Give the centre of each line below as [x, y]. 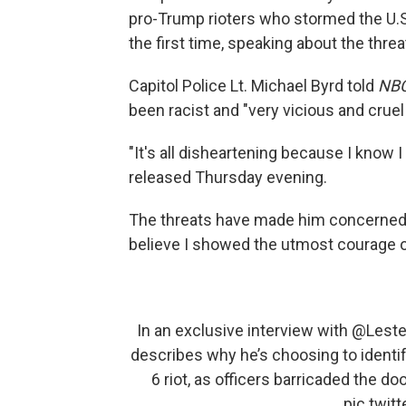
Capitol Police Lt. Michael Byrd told [253, 86]
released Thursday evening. [228, 178]
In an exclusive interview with [244, 331]
